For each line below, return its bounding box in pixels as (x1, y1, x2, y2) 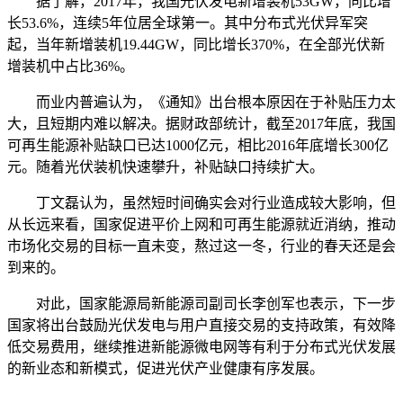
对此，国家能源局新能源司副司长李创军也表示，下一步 (7, 295, 396, 311)
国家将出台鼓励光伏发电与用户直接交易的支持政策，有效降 (7, 317, 396, 333)
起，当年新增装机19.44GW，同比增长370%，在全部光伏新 (7, 36, 385, 52)
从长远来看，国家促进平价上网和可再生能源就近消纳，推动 (7, 216, 396, 232)
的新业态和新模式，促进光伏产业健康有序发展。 (7, 360, 324, 376)
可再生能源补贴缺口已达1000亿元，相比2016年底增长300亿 (7, 137, 389, 153)
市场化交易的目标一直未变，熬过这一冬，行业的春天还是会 (7, 237, 396, 254)
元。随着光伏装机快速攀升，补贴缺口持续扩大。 (7, 158, 324, 175)
